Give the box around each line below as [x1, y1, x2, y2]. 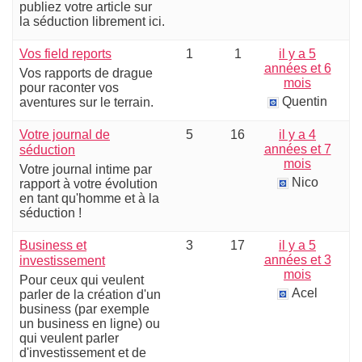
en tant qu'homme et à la [19, 192, 159, 205]
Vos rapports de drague [19, 66, 153, 80]
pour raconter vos [19, 81, 119, 95]
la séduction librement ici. [19, 15, 165, 28]
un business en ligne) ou [19, 317, 160, 330]
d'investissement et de [19, 346, 146, 360]
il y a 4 [279, 128, 316, 141]
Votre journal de [19, 128, 110, 141]
